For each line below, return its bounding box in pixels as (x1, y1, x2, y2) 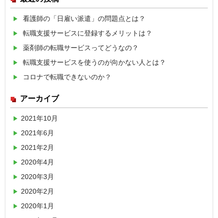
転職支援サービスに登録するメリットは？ (23, 29, 152, 37)
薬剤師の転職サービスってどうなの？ (23, 44, 139, 52)
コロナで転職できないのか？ (23, 73, 111, 81)
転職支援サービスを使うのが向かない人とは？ (23, 58, 166, 67)
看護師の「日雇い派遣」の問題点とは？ (23, 15, 145, 23)
